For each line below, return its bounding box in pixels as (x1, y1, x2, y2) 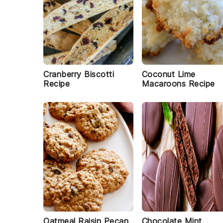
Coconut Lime (141, 69, 196, 79)
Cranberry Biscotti (43, 69, 114, 79)
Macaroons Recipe (141, 79, 215, 89)
